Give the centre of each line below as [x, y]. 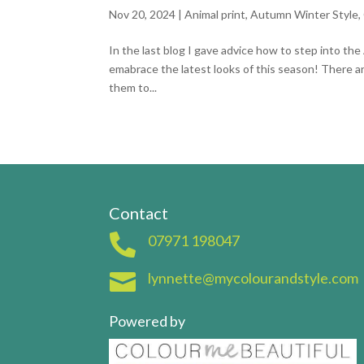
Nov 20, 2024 [143, 14]
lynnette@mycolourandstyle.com [253, 277]
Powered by [147, 321]
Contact [139, 212]
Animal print [215, 14]
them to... [133, 87]
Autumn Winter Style [305, 14]
